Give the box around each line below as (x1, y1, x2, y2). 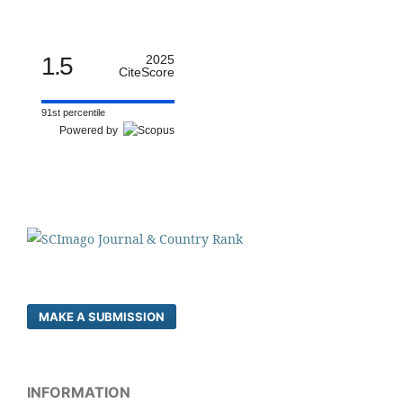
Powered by (59, 124, 123, 138)
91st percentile (41, 107, 105, 119)
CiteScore (119, 65, 175, 80)
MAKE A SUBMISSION (39, 309, 165, 325)
